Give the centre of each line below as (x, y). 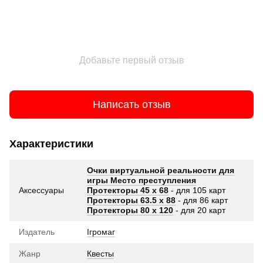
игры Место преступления (141, 181)
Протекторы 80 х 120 (130, 210)
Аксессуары (41, 190)
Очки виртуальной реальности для (161, 171)
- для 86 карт (202, 200)
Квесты (100, 254)
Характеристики (51, 144)
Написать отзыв (131, 104)
